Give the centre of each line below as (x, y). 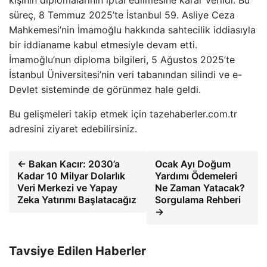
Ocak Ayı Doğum (193, 164)
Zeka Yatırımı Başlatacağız (77, 200)
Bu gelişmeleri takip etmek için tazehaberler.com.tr (123, 114)
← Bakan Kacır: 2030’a (69, 164)
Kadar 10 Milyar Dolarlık (71, 176)
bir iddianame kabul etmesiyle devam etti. (103, 45)
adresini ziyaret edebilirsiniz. (73, 129)
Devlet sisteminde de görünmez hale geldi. (105, 90)
